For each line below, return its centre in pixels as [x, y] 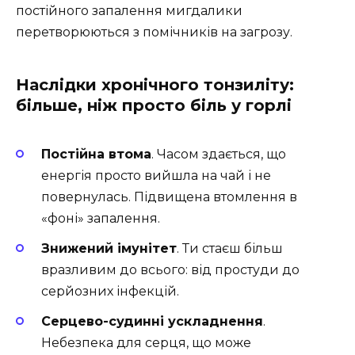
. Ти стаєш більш [230, 248]
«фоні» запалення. [101, 218]
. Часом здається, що [219, 154]
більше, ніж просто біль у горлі [154, 105]
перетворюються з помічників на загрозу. [154, 32]
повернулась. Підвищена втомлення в [169, 197]
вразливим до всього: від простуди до [170, 270]
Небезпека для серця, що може [146, 343]
